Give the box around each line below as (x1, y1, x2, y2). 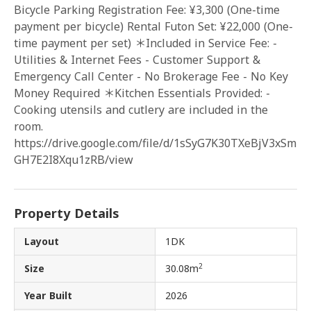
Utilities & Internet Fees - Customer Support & (14, 52, 260, 67)
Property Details (14, 205, 119, 221)
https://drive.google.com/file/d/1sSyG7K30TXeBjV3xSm (14, 135, 296, 151)
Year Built (24, 289, 72, 302)
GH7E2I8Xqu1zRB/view (14, 152, 133, 167)
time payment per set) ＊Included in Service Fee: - (14, 35, 277, 51)
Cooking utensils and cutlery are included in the (14, 102, 268, 117)
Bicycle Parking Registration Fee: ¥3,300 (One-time (14, 2, 280, 17)
